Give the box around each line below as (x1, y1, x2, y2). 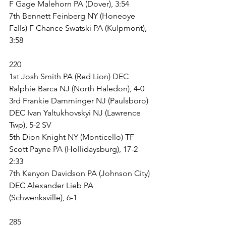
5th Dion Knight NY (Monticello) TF (9, 132, 136, 142)
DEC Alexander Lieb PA (9, 181, 95, 190)
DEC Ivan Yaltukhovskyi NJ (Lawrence (9, 108, 143, 118)
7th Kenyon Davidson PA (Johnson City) (9, 168, 152, 178)
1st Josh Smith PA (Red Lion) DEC (9, 72, 131, 81)
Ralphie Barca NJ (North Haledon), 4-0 (9, 84, 144, 93)
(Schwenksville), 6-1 (9, 193, 77, 202)
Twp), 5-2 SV (9, 120, 51, 130)
